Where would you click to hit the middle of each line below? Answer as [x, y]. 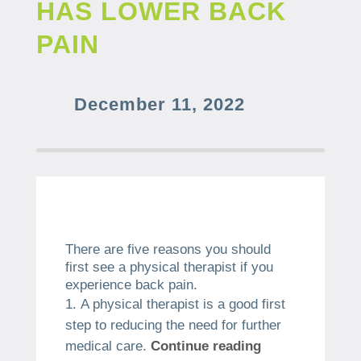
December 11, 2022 [159, 104]
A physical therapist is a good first [183, 304]
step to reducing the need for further [173, 325]
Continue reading [205, 346]
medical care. [106, 346]
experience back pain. [131, 285]
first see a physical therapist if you [169, 267]
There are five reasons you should [168, 249]
